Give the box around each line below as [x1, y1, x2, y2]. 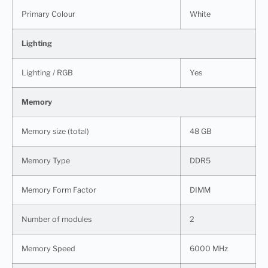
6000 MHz [190, 243, 228, 253]
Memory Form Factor [22, 185, 96, 194]
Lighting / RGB [22, 68, 73, 77]
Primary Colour [22, 9, 75, 19]
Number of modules [22, 214, 92, 224]
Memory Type [22, 156, 70, 165]
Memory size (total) [22, 126, 89, 136]
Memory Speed [22, 243, 75, 253]
